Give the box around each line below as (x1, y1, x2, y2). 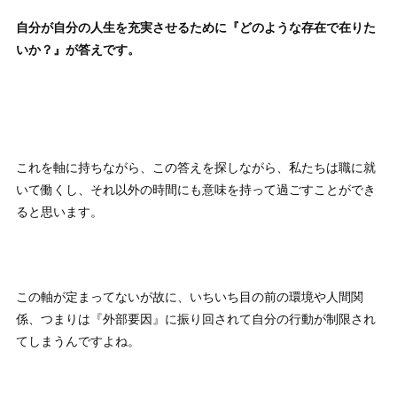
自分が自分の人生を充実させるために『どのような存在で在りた (16, 18, 377, 36)
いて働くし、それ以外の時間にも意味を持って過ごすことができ (16, 179, 377, 198)
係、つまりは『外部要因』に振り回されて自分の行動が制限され (16, 308, 377, 327)
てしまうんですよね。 (16, 331, 141, 349)
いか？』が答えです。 (16, 40, 141, 58)
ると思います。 (16, 201, 104, 220)
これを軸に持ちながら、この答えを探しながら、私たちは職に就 (16, 157, 377, 175)
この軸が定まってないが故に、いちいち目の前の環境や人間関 (16, 286, 364, 305)
